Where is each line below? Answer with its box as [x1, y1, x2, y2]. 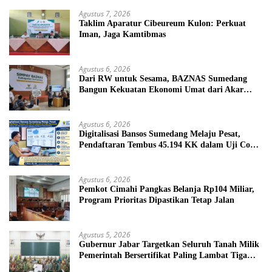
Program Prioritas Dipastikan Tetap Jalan [79, 195, 234, 205]
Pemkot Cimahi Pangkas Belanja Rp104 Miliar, [79, 185, 254, 194]
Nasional [79, 151, 110, 161]
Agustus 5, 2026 [79, 229, 131, 240]
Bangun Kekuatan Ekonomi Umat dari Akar [79, 85, 243, 95]
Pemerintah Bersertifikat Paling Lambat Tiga [79, 251, 247, 260]
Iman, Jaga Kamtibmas [79, 30, 166, 39]
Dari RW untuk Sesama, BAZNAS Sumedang [79, 74, 247, 84]
